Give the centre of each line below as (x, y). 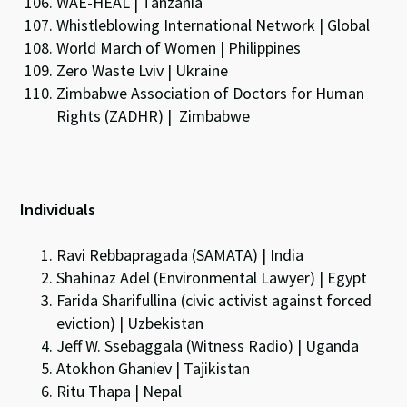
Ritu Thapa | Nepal (119, 391)
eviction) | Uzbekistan (130, 323)
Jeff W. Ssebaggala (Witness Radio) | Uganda (208, 345)
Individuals (58, 209)
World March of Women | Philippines (179, 47)
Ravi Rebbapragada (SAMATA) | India (180, 254)
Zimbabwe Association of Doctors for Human (211, 93)
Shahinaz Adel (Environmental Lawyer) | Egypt (212, 277)
